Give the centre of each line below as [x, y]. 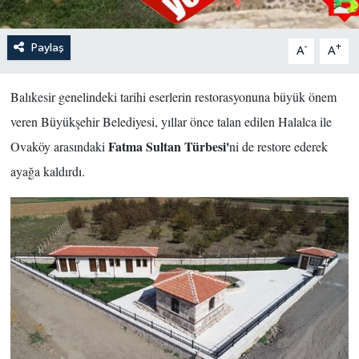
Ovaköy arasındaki [59, 146]
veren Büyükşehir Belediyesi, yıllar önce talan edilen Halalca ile [171, 121]
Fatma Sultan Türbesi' [168, 146]
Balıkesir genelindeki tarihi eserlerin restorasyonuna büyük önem [173, 96]
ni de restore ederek [278, 146]
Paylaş [47, 47]
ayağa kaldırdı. [47, 171]
